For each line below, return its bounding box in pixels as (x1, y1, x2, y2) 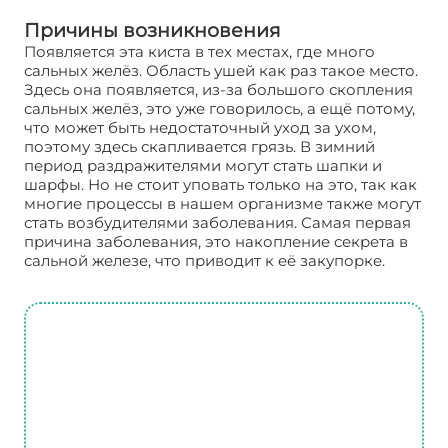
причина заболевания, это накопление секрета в (24, 232, 408, 251)
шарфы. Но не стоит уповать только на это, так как (24, 175, 417, 194)
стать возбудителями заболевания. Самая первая (24, 213, 411, 232)
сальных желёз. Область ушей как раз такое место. (24, 61, 418, 80)
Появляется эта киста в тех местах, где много (24, 42, 375, 61)
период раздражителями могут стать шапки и (24, 156, 382, 175)
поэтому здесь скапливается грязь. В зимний (24, 137, 375, 156)
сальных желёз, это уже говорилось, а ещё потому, (24, 99, 415, 118)
